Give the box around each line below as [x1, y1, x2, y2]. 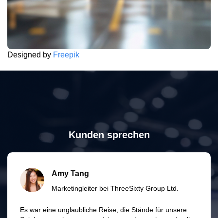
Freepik [53, 50, 79, 59]
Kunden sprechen [68, 129, 150, 140]
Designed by [7, 50, 53, 59]
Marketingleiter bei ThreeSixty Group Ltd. [52, 184, 179, 192]
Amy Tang [52, 169, 89, 178]
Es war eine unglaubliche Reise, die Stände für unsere [20, 205, 187, 214]
